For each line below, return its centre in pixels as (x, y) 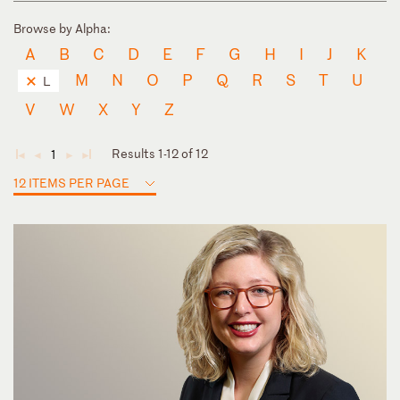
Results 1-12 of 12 (160, 153)
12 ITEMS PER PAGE (71, 182)
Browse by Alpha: (62, 28)
